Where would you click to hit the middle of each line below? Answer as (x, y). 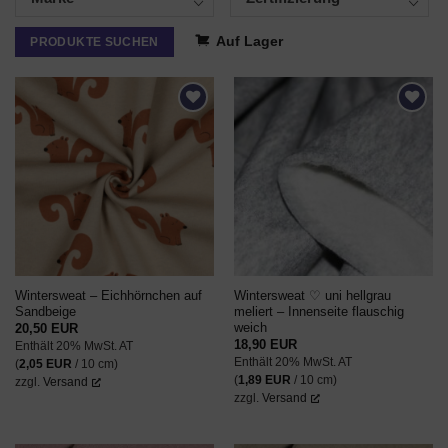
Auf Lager (250, 41)
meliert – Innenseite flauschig (318, 312)
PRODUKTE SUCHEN (94, 41)
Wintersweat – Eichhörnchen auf (108, 296)
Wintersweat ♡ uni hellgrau (312, 296)
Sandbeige (45, 312)
